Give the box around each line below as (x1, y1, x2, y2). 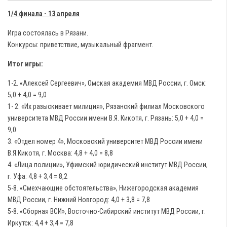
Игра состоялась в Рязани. (8, 29, 88, 37)
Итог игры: (8, 60, 43, 68)
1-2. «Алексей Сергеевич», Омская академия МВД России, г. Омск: (8, 79, 207, 87)
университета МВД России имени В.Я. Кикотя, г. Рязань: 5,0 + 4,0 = (8, 114, 204, 122)
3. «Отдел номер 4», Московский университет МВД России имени (8, 137, 203, 145)
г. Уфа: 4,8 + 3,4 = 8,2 (8, 172, 67, 180)
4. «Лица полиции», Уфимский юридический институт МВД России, (8, 161, 208, 169)
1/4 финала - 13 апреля (8, 10, 80, 18)
